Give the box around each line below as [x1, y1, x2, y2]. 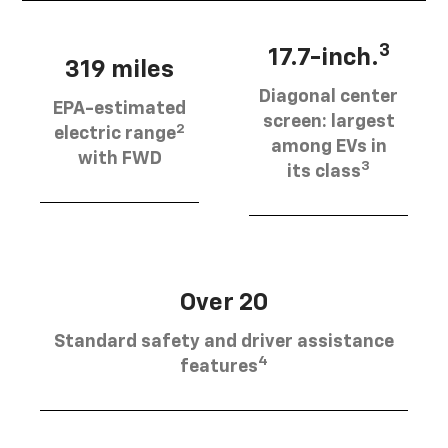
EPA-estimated [53, 100, 186, 119]
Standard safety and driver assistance [54, 332, 394, 351]
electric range [54, 125, 176, 144]
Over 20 [180, 290, 268, 315]
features [180, 357, 258, 376]
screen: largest [262, 112, 395, 131]
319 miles [65, 58, 174, 83]
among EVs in [270, 137, 387, 156]
